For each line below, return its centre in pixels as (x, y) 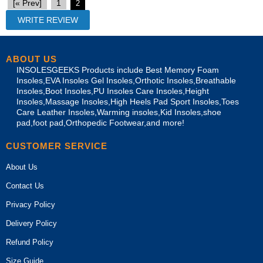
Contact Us (25, 186)
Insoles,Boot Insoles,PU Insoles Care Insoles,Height (113, 91)
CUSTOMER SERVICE (57, 146)
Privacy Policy (31, 205)
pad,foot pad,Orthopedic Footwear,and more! (100, 123)
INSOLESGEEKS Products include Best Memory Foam (118, 70)
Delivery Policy (31, 223)
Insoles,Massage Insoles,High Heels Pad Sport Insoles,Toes (128, 102)
